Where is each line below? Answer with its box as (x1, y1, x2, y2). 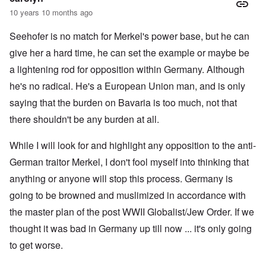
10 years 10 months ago (9, 7, 93, 18)
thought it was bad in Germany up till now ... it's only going (9, 221, 252, 236)
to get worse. (9, 238, 63, 252)
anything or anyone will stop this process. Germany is (9, 172, 233, 186)
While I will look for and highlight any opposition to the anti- (9, 138, 256, 153)
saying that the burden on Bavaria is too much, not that (9, 96, 237, 110)
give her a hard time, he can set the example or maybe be (9, 46, 249, 60)
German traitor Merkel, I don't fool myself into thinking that (9, 155, 249, 169)
